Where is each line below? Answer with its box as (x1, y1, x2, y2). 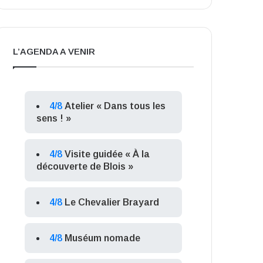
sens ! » (36, 113, 72, 123)
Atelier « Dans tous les (65, 100, 166, 111)
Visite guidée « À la (65, 149, 150, 159)
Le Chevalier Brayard (65, 197, 160, 207)
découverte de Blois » (36, 161, 134, 171)
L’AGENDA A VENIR (13, 46, 96, 56)
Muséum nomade (65, 232, 141, 243)
